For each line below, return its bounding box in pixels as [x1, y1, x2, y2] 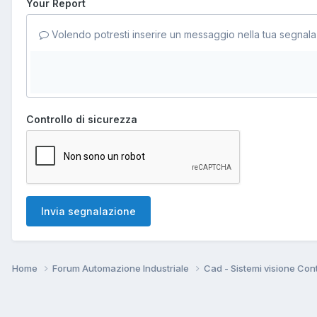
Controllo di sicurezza [26, 113, 137, 125]
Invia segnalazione [41, 204, 136, 217]
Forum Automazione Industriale [52, 262, 191, 274]
